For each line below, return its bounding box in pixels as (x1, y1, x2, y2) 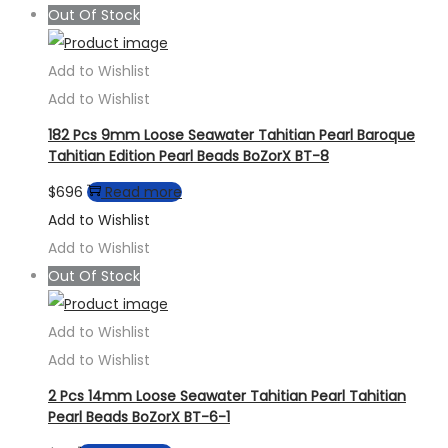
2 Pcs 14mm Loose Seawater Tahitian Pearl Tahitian (48, 385, 406, 406)
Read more (105, 182, 182, 203)
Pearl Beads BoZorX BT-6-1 (48, 406, 230, 427)
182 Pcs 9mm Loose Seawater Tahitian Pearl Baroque (48, 124, 415, 145)
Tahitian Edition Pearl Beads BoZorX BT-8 (48, 145, 329, 166)
